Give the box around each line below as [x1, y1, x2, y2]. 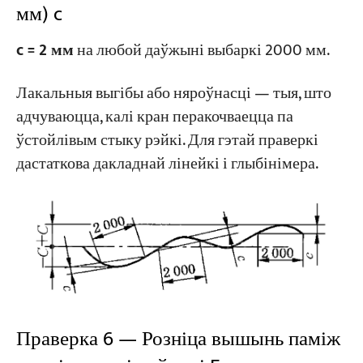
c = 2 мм [15, 36, 74, 64]
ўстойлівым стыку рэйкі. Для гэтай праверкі [15, 127, 318, 155]
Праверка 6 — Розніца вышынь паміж [15, 322, 340, 356]
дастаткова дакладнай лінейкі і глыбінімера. [15, 151, 318, 178]
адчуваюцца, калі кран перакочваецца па [15, 104, 293, 131]
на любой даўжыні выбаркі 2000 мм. [73, 36, 330, 64]
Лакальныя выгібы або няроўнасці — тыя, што [15, 80, 331, 108]
